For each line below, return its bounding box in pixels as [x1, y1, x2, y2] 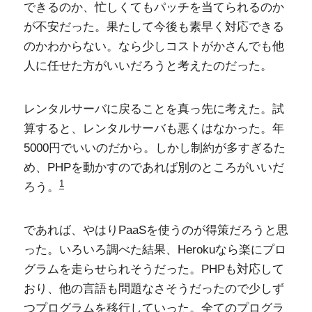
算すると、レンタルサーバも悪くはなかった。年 [23, 122, 284, 135]
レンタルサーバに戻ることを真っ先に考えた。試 [23, 102, 284, 116]
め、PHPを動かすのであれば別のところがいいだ [23, 161, 284, 174]
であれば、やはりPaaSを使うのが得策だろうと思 [23, 224, 288, 237]
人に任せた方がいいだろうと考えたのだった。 [23, 59, 272, 72]
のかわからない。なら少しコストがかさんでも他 [23, 40, 284, 53]
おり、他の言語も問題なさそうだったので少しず [23, 282, 284, 295]
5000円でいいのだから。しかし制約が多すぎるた [23, 141, 286, 155]
